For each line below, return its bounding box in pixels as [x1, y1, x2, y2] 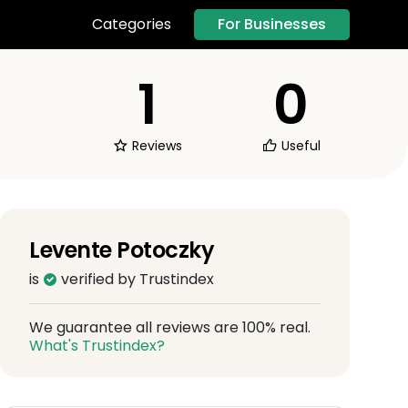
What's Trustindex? [29, 334, 165, 356]
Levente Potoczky [29, 234, 215, 265]
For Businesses [218, 13, 326, 35]
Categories [92, 14, 171, 36]
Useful [277, 136, 321, 155]
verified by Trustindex [57, 268, 214, 290]
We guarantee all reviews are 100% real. [29, 316, 311, 338]
